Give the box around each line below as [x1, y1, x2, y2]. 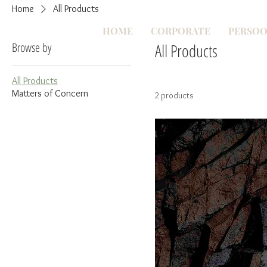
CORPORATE [151, 24, 210, 37]
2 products [155, 90, 194, 101]
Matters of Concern [12, 88, 88, 99]
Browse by [12, 39, 51, 55]
